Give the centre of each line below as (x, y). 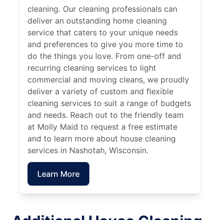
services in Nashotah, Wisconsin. (88, 151)
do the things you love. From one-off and (104, 56)
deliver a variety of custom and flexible (100, 92)
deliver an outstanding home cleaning (97, 21)
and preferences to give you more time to (105, 44)
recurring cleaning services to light (92, 68)
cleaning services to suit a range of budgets (109, 103)
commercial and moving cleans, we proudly (108, 80)
